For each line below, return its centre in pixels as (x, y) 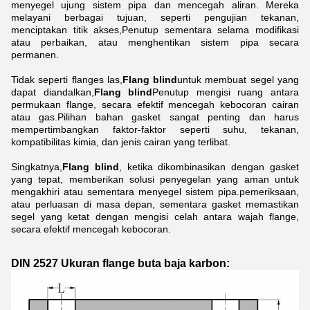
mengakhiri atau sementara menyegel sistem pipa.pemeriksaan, (155, 192)
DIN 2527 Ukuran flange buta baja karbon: (120, 263)
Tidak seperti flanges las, (67, 80)
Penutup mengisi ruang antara (226, 92)
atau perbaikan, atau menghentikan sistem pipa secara (155, 42)
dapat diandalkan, (53, 92)
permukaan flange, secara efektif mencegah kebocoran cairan (155, 104)
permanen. (35, 55)
